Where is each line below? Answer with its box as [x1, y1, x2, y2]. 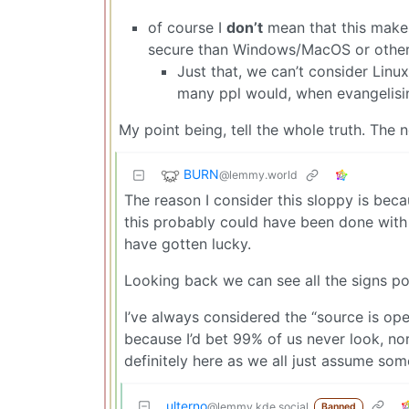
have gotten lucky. [124, 234, 251, 253]
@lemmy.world [219, 167, 298, 182]
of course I [148, 17, 226, 37]
